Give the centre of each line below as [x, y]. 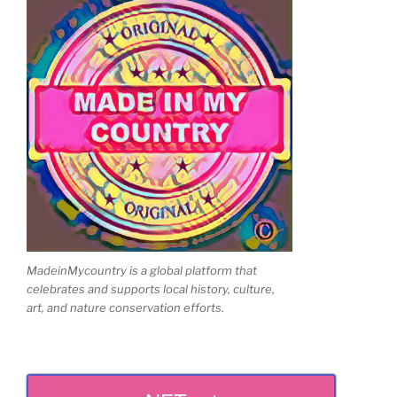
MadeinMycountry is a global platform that [142, 270]
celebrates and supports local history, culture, [151, 288]
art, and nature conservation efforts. [125, 307]
